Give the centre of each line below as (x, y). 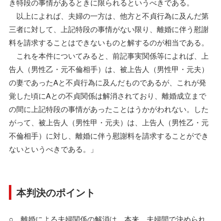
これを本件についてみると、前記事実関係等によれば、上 (109, 55)
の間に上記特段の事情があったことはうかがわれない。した (109, 109)
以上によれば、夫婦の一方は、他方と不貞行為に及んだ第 (109, 16)
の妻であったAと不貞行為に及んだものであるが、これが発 (108, 82)
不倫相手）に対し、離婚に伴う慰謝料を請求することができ (109, 135)
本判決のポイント (56, 192)
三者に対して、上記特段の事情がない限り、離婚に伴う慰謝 (109, 29)
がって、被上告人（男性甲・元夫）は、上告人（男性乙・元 (109, 122)
